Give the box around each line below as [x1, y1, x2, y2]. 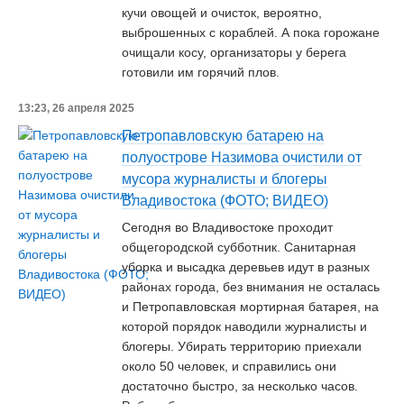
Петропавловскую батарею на [122, 128, 324, 143]
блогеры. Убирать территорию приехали [122, 339, 362, 353]
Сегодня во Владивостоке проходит [122, 220, 333, 234]
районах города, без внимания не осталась [122, 280, 380, 294]
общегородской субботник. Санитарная [122, 240, 356, 254]
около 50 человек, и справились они [122, 359, 336, 373]
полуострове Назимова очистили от [122, 150, 362, 165]
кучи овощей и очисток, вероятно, [122, 5, 322, 20]
